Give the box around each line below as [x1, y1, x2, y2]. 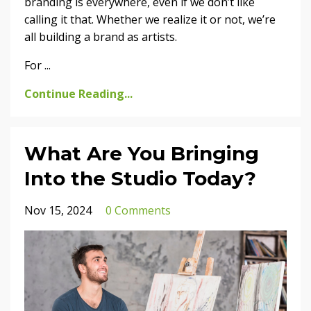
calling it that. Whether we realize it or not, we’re [24, 11, 276, 27]
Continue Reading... [24, 85, 133, 101]
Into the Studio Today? [24, 166, 256, 190]
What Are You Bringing [24, 141, 259, 165]
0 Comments [106, 202, 171, 218]
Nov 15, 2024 [24, 202, 92, 218]
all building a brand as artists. [24, 28, 177, 44]
